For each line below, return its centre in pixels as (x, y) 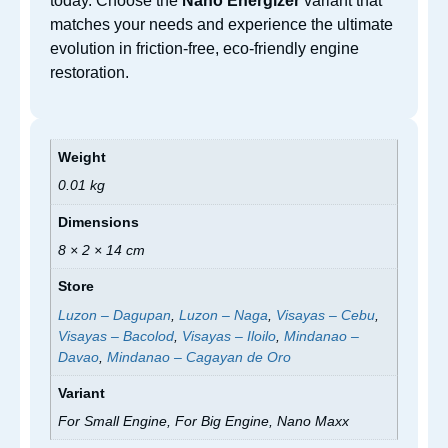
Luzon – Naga (224, 314)
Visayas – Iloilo (229, 335)
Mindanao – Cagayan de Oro (199, 356)
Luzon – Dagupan (115, 314)
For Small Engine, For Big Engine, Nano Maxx (204, 421)
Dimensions (99, 221)
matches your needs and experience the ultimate (221, 24)
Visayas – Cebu (326, 314)
